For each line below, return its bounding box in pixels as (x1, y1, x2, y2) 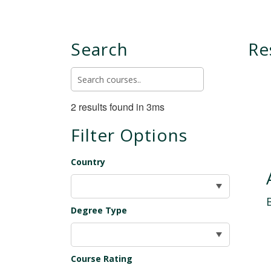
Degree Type (71, 204, 127, 216)
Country (71, 156, 105, 168)
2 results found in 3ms (71, 100, 165, 114)
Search (71, 38, 128, 60)
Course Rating (71, 253, 132, 264)
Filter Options (71, 123, 188, 146)
